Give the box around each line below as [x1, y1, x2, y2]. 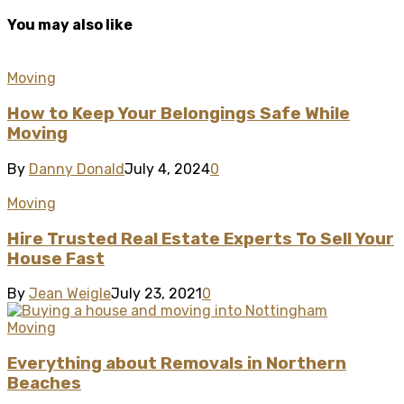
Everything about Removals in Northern [7, 353, 346, 373]
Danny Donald [29, 160, 124, 178]
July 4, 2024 [124, 160, 210, 178]
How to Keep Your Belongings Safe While [7, 104, 350, 124]
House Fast [7, 248, 105, 269]
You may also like [7, 16, 133, 34]
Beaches [7, 372, 81, 393]
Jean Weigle [29, 285, 111, 303]
